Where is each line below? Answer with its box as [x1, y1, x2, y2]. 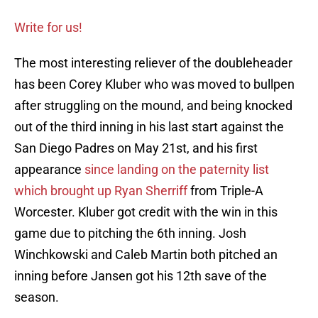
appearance [14, 162, 82, 177]
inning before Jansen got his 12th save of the [14, 268, 267, 284]
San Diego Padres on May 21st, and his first [14, 141, 258, 156]
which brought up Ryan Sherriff [14, 183, 187, 199]
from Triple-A [187, 183, 263, 199]
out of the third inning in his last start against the [14, 119, 284, 135]
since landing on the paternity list [82, 162, 269, 177]
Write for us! [14, 20, 82, 35]
